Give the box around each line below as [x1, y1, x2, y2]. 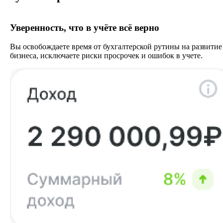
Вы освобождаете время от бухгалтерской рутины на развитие [10, 42, 222, 51]
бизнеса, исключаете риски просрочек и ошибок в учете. [10, 51, 203, 60]
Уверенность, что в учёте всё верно [10, 22, 159, 33]
